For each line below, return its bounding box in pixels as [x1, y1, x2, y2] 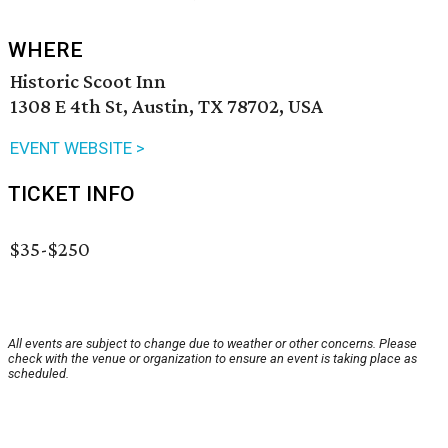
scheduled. [8, 366, 69, 382]
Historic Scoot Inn [10, 69, 166, 94]
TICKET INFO [8, 182, 135, 207]
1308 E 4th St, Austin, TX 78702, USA [10, 94, 323, 119]
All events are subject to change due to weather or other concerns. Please [8, 336, 417, 352]
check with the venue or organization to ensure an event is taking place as [8, 351, 417, 367]
